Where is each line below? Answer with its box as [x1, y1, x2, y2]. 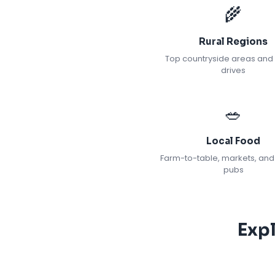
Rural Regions [199, 36, 268, 47]
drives [221, 64, 246, 76]
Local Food [206, 135, 260, 147]
